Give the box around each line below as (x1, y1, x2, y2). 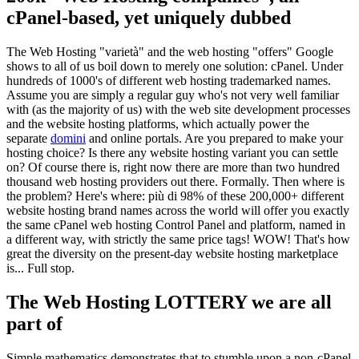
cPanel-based (6, 7, 115, 29)
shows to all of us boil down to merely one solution (6, 59, 264, 74)
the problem (6, 189, 67, 204)
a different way (6, 232, 82, 247)
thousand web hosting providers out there (6, 175, 215, 189)
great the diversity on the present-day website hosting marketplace (6, 247, 338, 261)
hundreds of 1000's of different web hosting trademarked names (6, 74, 328, 88)
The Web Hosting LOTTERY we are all (6, 292, 332, 313)
